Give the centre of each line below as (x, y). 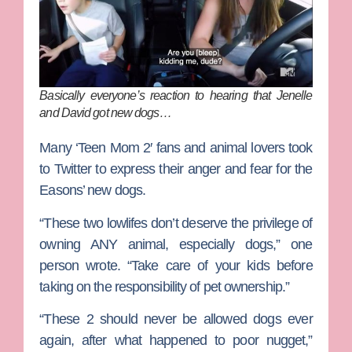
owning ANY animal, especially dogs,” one (176, 244)
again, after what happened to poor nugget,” (176, 341)
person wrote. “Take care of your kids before (176, 265)
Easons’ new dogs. (93, 191)
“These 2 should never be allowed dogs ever (176, 319)
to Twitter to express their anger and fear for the (176, 169)
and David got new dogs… (105, 113)
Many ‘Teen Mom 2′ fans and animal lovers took (176, 148)
